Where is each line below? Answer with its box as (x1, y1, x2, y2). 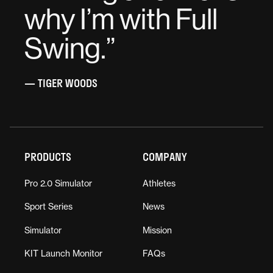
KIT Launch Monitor (24, 248, 102, 259)
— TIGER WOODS (24, 76, 97, 90)
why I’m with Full (24, 2, 218, 36)
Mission (143, 224, 172, 235)
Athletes (143, 177, 175, 188)
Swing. (24, 31, 106, 65)
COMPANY (143, 149, 187, 164)
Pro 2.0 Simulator (24, 177, 92, 188)
